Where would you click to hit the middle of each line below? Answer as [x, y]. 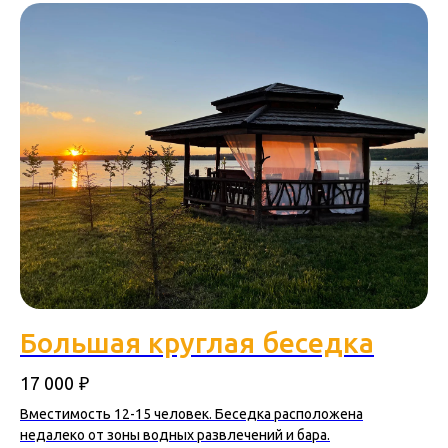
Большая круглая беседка [197, 343]
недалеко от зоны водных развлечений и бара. [175, 434]
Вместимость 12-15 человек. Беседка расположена [191, 413]
